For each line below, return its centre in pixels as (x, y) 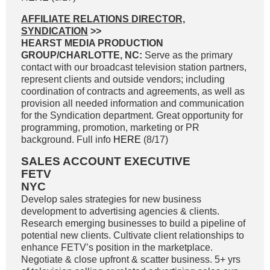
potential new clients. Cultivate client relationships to (133, 235)
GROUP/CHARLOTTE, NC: (82, 55)
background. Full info (67, 140)
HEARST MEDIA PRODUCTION (92, 43)
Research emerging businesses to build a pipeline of (133, 223)
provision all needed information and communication (133, 103)
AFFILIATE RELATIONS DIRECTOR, (103, 19)
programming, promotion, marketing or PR (110, 127)
